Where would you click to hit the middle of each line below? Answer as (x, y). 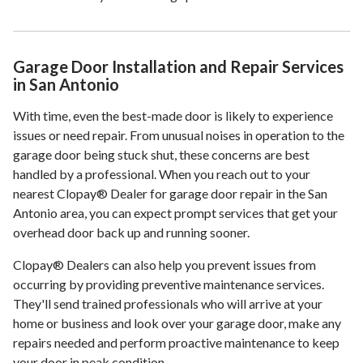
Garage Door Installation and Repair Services (178, 67)
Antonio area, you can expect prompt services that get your (175, 213)
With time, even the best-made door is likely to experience (173, 116)
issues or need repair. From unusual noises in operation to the (179, 135)
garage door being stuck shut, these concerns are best (161, 155)
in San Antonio (66, 85)
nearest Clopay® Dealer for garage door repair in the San (170, 194)
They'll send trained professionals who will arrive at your (168, 304)
